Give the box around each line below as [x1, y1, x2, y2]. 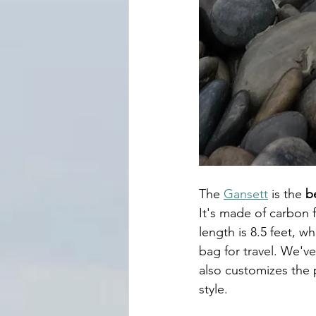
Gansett [224, 186, 268, 202]
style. [199, 281, 231, 297]
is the [268, 186, 302, 202]
